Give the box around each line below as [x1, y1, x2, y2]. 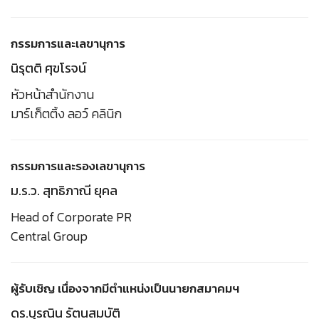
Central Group [11, 226, 88, 246]
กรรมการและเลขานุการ [11, 33, 125, 53]
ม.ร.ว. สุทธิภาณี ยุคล [11, 180, 117, 200]
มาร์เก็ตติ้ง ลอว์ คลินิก [11, 103, 122, 123]
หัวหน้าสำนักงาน [11, 84, 94, 104]
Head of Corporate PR [11, 206, 132, 226]
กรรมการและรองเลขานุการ [11, 156, 145, 175]
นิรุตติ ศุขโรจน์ [11, 58, 86, 78]
